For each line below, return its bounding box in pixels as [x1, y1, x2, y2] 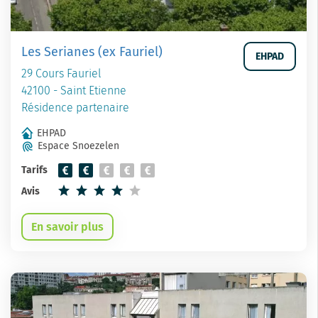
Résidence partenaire [21, 100, 129, 114]
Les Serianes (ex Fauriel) [21, 43, 163, 60]
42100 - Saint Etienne [21, 83, 126, 97]
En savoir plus [31, 220, 104, 234]
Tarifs [21, 164, 48, 177]
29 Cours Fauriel [21, 66, 102, 80]
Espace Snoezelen [38, 140, 119, 153]
